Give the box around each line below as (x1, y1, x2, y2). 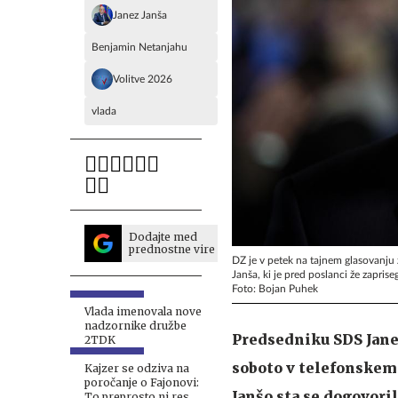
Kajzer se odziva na (84, 362, 189, 375)
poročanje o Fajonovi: (84, 376, 199, 389)
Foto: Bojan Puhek (232, 283, 318, 294)
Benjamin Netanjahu (92, 42, 187, 52)
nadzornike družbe (84, 319, 187, 332)
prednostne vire (129, 243, 215, 256)
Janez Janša (113, 10, 167, 20)
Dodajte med (129, 230, 197, 243)
